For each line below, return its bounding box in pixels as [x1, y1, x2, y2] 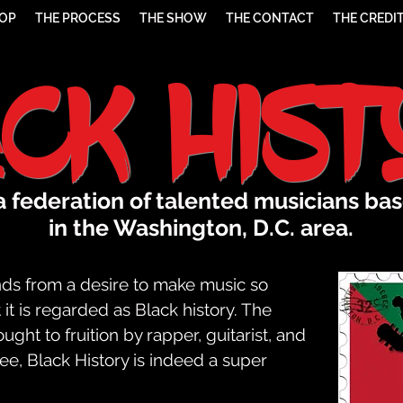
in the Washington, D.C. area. [48, 214, 354, 242]
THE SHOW [139, 11, 207, 25]
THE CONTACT [226, 11, 314, 25]
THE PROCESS [35, 11, 121, 25]
